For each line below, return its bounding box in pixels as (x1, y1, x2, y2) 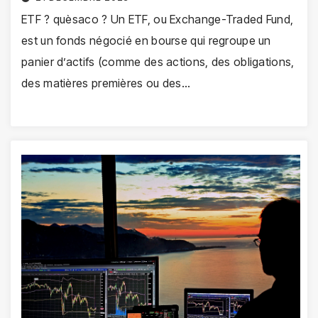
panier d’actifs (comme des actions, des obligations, (21, 54, 295, 69)
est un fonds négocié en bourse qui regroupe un (21, 33, 271, 48)
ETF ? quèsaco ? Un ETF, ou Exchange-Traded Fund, (21, 11, 294, 26)
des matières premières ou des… (21, 75, 191, 90)
